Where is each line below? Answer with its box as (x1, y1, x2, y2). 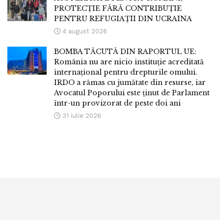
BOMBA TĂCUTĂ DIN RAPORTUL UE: (54, 47, 196, 56)
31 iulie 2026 (60, 112, 101, 120)
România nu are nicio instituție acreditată (54, 57, 204, 67)
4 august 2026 (60, 27, 107, 35)
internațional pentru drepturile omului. (54, 68, 197, 77)
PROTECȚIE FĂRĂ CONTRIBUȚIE (54, 4, 182, 13)
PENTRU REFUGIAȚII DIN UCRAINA (54, 14, 192, 24)
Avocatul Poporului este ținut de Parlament (54, 88, 210, 98)
